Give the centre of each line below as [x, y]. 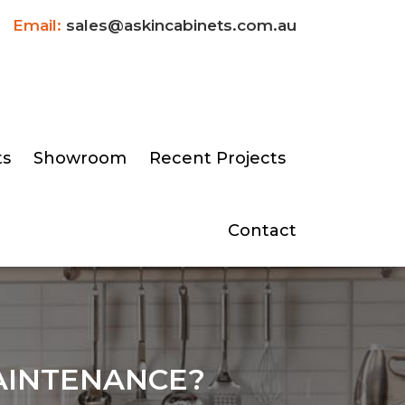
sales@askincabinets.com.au [181, 25]
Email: [37, 25]
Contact [262, 231]
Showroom [80, 159]
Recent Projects [217, 159]
